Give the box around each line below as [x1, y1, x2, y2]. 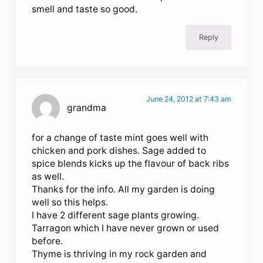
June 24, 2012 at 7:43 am [146, 95, 231, 104]
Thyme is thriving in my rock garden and [32, 248, 207, 260]
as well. [32, 171, 65, 183]
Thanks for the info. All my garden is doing [32, 184, 215, 195]
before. [32, 235, 63, 247]
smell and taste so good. [32, 4, 138, 15]
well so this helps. [32, 197, 109, 208]
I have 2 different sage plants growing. [32, 210, 200, 221]
